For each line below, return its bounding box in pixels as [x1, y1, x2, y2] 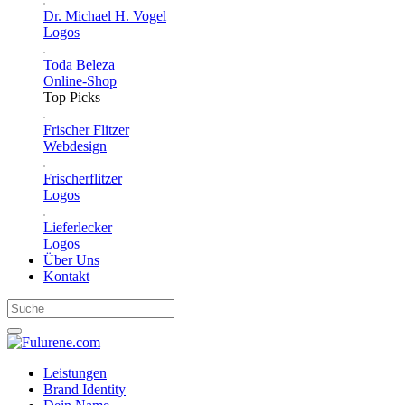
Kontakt [43, 268, 89, 284]
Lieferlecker [43, 220, 112, 235]
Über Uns [43, 252, 99, 268]
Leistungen [43, 365, 107, 381]
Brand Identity [43, 381, 126, 397]
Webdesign [43, 138, 107, 154]
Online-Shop [43, 73, 117, 89]
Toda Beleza [43, 57, 115, 72]
